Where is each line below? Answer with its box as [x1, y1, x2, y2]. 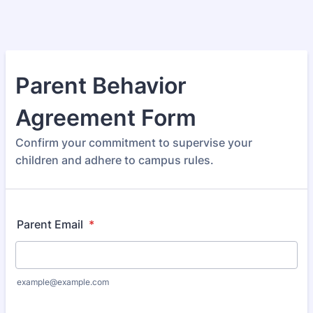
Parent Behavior [15, 72, 187, 99]
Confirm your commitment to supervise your [15, 136, 252, 150]
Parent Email [17, 217, 86, 231]
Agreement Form [15, 104, 196, 131]
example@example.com [17, 277, 109, 287]
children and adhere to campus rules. [15, 153, 214, 167]
